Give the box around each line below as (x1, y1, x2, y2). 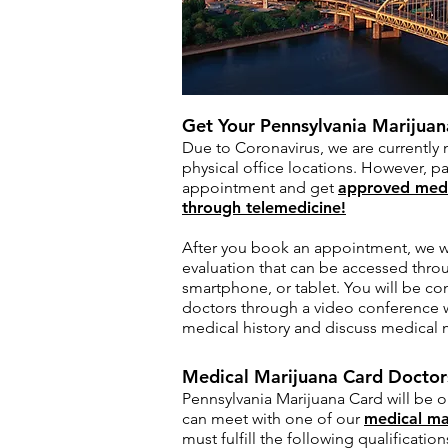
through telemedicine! (182, 198, 346, 217)
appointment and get (182, 178, 338, 197)
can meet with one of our (182, 409, 364, 428)
